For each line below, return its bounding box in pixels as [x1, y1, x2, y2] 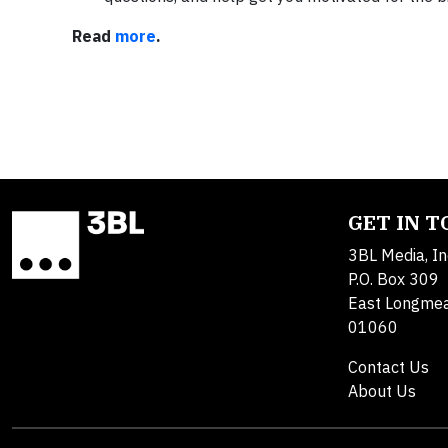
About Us [348, 380, 416, 401]
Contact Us [348, 356, 429, 377]
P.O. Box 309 [348, 268, 439, 289]
